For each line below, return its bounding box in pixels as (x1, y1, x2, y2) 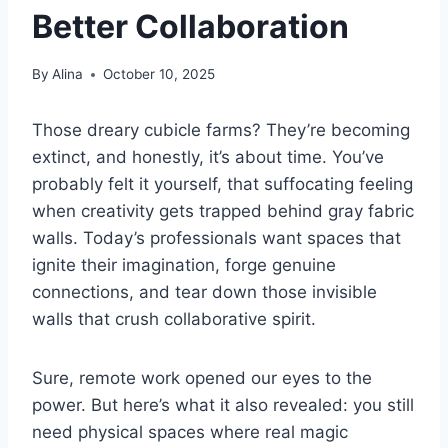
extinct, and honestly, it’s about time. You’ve (32, 147, 384, 168)
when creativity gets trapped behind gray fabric (32, 201, 414, 222)
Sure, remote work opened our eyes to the (32, 368, 372, 389)
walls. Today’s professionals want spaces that (32, 228, 401, 249)
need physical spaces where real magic (32, 422, 348, 443)
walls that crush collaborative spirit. (32, 309, 316, 330)
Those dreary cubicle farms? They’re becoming (32, 120, 410, 141)
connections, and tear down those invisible (32, 282, 377, 303)
